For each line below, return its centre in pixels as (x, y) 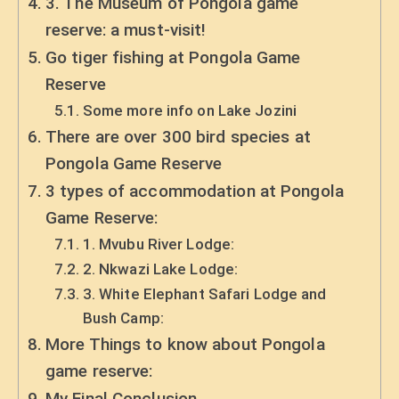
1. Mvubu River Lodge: (159, 244)
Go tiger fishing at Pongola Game (173, 57)
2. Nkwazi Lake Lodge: (160, 269)
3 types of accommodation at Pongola (195, 191)
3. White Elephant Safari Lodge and (204, 293)
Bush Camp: (123, 318)
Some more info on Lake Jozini (189, 110)
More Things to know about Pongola (185, 344)
